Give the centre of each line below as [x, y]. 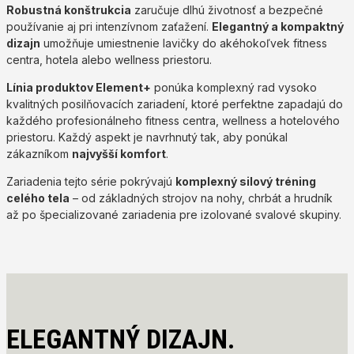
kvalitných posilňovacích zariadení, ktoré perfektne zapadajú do [175, 104]
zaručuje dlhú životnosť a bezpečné [227, 9]
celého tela [38, 198]
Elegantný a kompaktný [278, 26]
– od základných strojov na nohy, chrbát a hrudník [201, 198]
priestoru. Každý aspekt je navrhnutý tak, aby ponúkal [147, 137]
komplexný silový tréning [246, 181]
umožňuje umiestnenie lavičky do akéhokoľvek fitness [184, 43]
